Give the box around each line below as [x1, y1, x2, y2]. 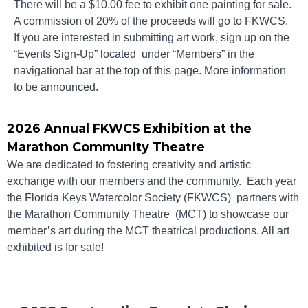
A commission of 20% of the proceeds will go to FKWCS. [14, 14, 288, 27]
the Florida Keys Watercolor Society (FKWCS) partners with [7, 192, 299, 204]
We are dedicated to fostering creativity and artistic [7, 159, 251, 171]
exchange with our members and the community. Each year [7, 175, 296, 188]
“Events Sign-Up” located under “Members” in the [14, 47, 254, 60]
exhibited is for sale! [7, 241, 112, 254]
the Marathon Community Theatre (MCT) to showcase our [7, 208, 289, 221]
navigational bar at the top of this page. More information [14, 64, 286, 76]
